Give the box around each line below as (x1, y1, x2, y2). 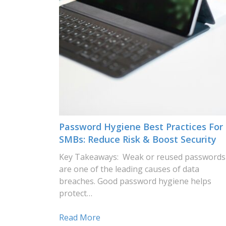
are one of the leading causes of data (59, 163, 199, 175)
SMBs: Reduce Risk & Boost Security (59, 133, 216, 145)
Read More (59, 212, 100, 223)
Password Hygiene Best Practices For (59, 121, 223, 133)
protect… (59, 188, 92, 199)
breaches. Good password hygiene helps (59, 176, 211, 187)
